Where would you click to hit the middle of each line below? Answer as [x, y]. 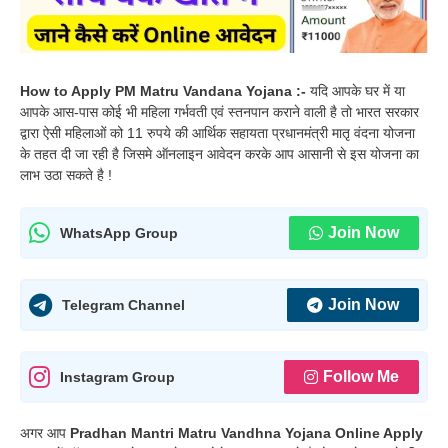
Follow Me [361, 377]
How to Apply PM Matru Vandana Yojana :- [165, 91]
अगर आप [45, 433]
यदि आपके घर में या [357, 91]
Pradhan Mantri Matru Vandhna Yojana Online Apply [246, 433]
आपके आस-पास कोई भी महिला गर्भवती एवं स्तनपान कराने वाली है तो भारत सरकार [219, 112]
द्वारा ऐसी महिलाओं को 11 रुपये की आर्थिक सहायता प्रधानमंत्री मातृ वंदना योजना [217, 133]
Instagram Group [117, 376]
